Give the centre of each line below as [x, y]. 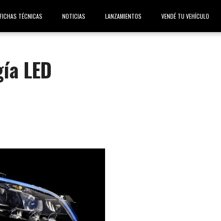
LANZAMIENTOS [123, 16]
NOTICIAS [74, 16]
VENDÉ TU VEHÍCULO [185, 16]
